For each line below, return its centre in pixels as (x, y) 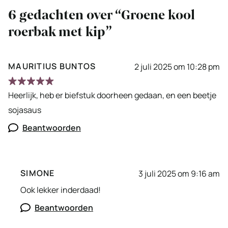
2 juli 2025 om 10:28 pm (177, 66)
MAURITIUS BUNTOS (52, 66)
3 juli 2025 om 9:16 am (179, 173)
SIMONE (38, 173)
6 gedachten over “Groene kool (102, 15)
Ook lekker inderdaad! (61, 190)
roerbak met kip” (60, 32)
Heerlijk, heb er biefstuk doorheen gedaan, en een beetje (112, 95)
